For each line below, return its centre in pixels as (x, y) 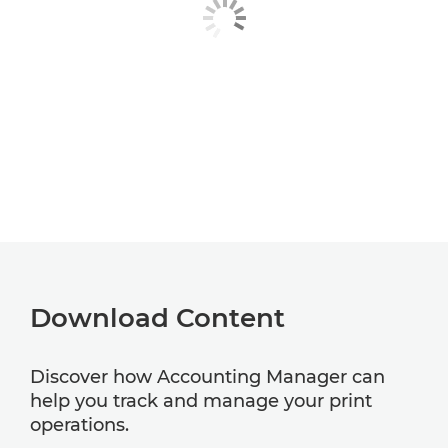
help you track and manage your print (201, 401)
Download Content (157, 318)
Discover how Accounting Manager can (207, 377)
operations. (79, 425)
